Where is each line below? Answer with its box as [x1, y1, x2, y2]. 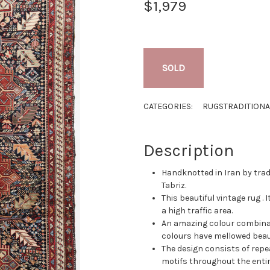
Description [143, 140, 234, 160]
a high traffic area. [162, 205, 233, 216]
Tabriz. [162, 180, 187, 190]
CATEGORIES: [143, 101, 193, 111]
